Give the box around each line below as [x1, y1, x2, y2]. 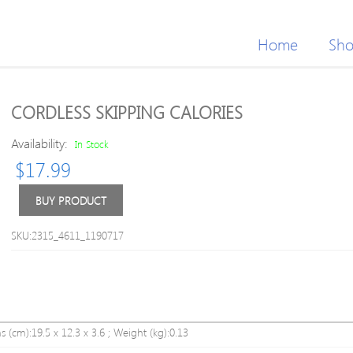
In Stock [75, 137, 109, 150]
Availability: [11, 135, 71, 151]
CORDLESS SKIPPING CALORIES [11, 100, 243, 124]
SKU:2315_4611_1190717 [11, 228, 124, 243]
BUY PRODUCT [35, 193, 106, 208]
